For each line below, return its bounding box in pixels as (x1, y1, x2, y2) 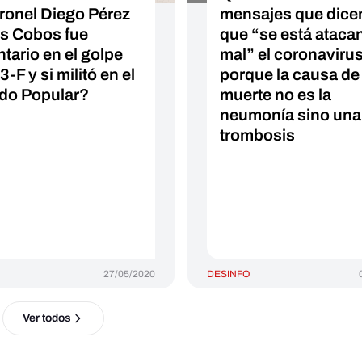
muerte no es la (219, 86, 331, 103)
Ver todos (22, 312, 71, 324)
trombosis (219, 126, 295, 144)
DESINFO (206, 268, 250, 280)
